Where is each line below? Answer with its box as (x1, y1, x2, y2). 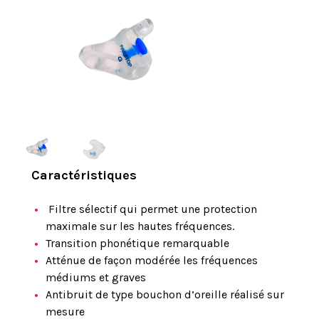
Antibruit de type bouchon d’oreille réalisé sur (46, 288, 284, 301)
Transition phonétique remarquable (46, 236, 229, 250)
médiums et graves (46, 271, 146, 284)
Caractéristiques (31, 167, 137, 183)
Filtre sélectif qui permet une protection (46, 202, 257, 216)
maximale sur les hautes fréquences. (46, 219, 234, 233)
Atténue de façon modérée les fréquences (46, 253, 258, 267)
